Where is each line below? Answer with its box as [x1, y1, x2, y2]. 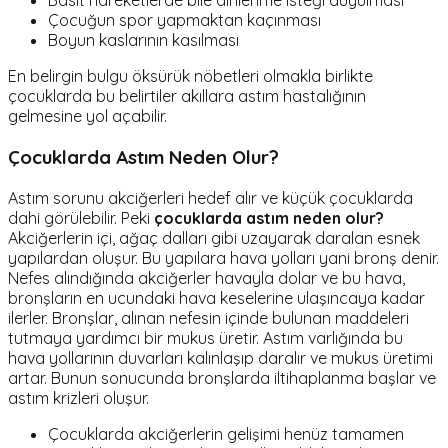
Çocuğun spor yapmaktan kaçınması [48, 10, 321, 31]
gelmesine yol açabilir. [8, 106, 167, 127]
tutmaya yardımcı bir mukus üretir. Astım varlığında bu [8, 327, 403, 348]
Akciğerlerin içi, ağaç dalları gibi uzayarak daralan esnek [8, 227, 420, 248]
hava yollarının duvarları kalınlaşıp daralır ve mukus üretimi [8, 347, 433, 368]
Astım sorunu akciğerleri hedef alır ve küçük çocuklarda [8, 187, 413, 208]
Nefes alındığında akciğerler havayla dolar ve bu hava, [8, 267, 405, 288]
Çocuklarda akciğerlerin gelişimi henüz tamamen [48, 423, 404, 444]
